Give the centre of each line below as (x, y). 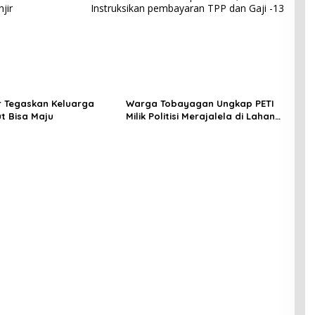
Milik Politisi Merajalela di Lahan (200, 116)
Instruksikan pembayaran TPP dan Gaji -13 (187, 8)
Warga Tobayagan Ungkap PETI (200, 104)
